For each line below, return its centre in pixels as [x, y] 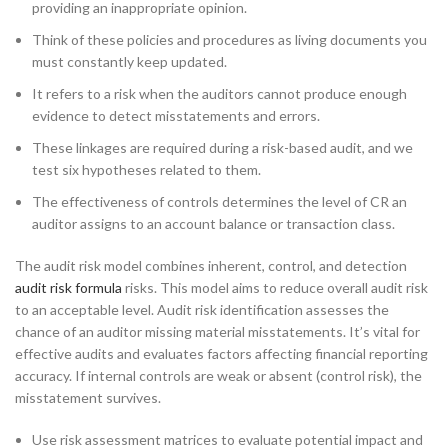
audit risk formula [68, 288]
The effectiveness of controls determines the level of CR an [219, 202]
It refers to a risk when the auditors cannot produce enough [219, 94]
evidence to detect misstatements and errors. [176, 116]
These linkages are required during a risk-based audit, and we [222, 148]
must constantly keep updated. [129, 62]
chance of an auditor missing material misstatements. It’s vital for [217, 332]
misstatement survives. [88, 398]
